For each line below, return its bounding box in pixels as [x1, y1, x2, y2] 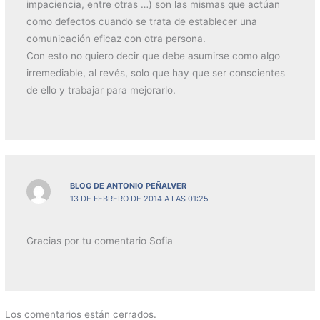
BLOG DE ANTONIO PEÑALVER [70, 180, 187, 191]
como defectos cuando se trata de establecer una [26, 16, 257, 28]
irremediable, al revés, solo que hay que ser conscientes [26, 67, 285, 79]
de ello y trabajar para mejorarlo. [26, 84, 176, 96]
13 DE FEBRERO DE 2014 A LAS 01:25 [70, 193, 209, 204]
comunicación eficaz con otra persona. [26, 33, 206, 45]
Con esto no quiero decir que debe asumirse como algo [26, 50, 280, 62]
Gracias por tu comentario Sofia [26, 235, 173, 247]
